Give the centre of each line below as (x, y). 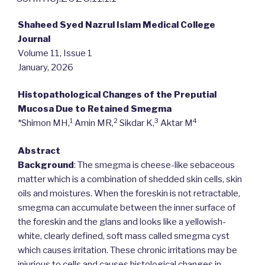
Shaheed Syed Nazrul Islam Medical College (117, 25)
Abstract (39, 151)
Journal (34, 39)
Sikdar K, (136, 123)
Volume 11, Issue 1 (55, 53)
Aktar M (176, 123)
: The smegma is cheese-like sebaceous (154, 165)
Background (46, 165)
